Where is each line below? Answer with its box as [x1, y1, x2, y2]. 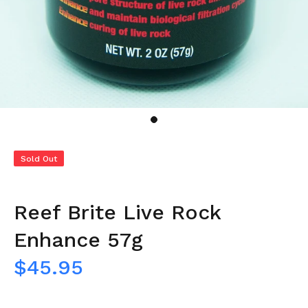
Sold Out [21, 154, 57, 164]
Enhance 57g [14, 228, 143, 252]
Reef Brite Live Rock [14, 200, 221, 224]
